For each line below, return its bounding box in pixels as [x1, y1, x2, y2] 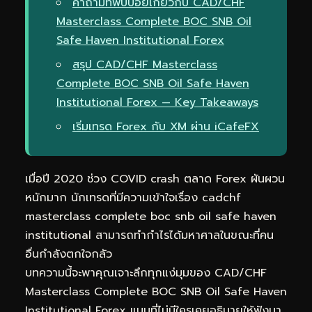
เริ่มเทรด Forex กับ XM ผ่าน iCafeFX [72, 118, 259, 135]
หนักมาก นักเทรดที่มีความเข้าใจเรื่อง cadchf [25, 189, 241, 206]
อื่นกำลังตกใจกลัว [25, 245, 112, 263]
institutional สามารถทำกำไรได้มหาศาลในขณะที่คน [25, 226, 274, 244]
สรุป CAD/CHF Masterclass [72, 56, 217, 73]
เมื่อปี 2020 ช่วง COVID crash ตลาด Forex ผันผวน [25, 170, 285, 187]
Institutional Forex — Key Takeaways [56, 93, 258, 111]
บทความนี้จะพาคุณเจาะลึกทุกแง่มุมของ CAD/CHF [25, 264, 267, 281]
